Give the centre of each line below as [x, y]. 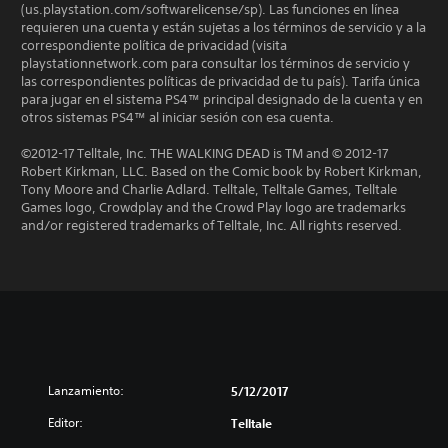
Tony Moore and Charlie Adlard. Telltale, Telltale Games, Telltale [209, 189]
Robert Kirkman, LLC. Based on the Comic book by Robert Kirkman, [221, 171]
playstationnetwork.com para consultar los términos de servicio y [215, 63]
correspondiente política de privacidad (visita [154, 45]
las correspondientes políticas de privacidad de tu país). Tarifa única [220, 81]
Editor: [65, 422]
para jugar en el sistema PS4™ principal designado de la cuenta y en [222, 99]
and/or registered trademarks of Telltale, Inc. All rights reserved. [211, 225]
